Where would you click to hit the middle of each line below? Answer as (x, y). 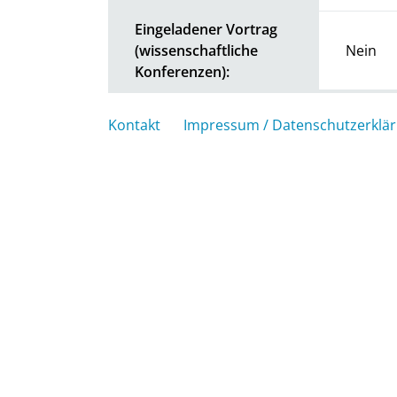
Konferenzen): (182, 71)
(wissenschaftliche (196, 50)
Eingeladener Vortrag (206, 29)
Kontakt (134, 125)
